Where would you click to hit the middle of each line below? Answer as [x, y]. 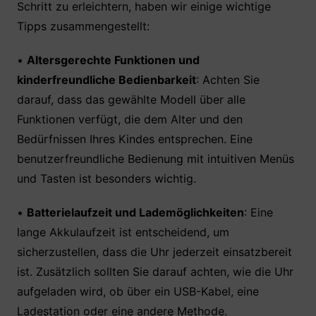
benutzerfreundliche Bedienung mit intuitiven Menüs [155, 159]
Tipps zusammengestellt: [85, 26]
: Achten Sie [227, 80]
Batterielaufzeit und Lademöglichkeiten [135, 212]
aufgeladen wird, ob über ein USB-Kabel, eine [138, 291]
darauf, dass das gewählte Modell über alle [131, 99]
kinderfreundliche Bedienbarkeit [106, 80]
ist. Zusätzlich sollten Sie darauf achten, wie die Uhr [155, 272]
